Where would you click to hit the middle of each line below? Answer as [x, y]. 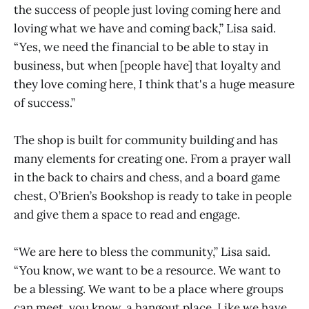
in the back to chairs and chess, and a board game [147, 177]
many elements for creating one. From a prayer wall [152, 159]
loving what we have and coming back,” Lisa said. [145, 28]
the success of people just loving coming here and [147, 9]
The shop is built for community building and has [146, 140]
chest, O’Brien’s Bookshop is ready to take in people [153, 196]
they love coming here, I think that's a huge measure [154, 84]
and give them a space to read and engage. [127, 215]
